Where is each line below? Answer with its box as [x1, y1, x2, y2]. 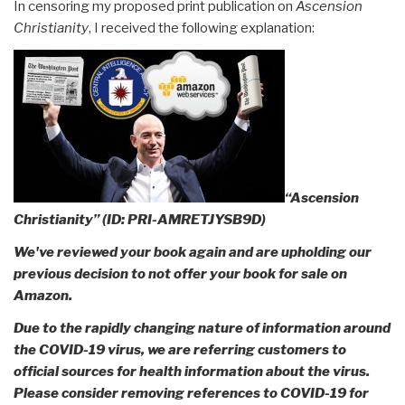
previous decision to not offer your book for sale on [14, 265, 347, 282]
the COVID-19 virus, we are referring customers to [14, 341, 346, 358]
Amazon [14, 287, 69, 304]
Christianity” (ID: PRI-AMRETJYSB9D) [14, 211, 266, 228]
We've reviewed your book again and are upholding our [14, 243, 372, 260]
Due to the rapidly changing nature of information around [14, 319, 391, 336]
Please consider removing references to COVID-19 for [14, 384, 369, 401]
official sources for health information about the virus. [14, 363, 370, 380]
